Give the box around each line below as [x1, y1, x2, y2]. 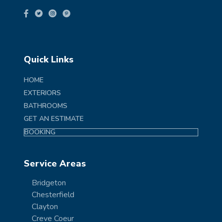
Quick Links [24, 53, 73, 65]
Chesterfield [32, 189, 74, 200]
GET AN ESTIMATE [24, 113, 84, 123]
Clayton [32, 201, 58, 212]
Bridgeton [32, 177, 66, 188]
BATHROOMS [24, 101, 67, 111]
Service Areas [24, 157, 86, 169]
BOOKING [24, 127, 55, 137]
